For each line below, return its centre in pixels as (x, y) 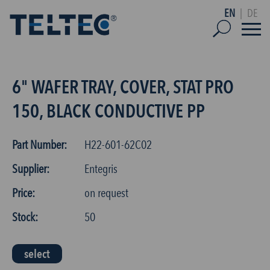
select (37, 254)
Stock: (25, 217)
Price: (24, 193)
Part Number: (39, 145)
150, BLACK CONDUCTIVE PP (108, 111)
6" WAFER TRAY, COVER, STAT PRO (123, 87)
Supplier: (31, 169)
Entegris (101, 169)
